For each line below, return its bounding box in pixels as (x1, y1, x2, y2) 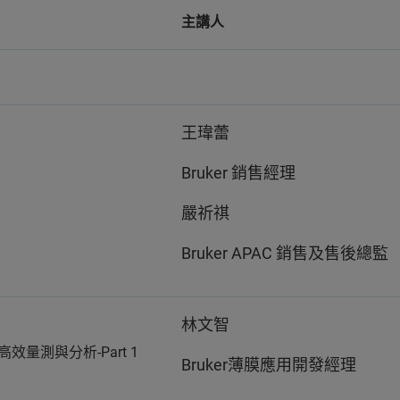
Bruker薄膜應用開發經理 (181, 355, 356, 374)
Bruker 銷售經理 (181, 163, 296, 182)
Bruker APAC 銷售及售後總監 (181, 244, 388, 262)
